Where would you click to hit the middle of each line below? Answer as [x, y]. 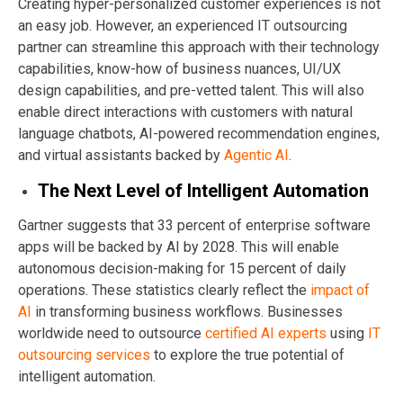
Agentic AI [256, 155]
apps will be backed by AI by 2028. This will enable [179, 246]
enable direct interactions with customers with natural [185, 112]
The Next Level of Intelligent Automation [203, 190]
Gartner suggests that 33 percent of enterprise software [194, 225]
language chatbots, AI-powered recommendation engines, [199, 133]
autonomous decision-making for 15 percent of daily [182, 268]
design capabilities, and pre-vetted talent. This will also [191, 90]
